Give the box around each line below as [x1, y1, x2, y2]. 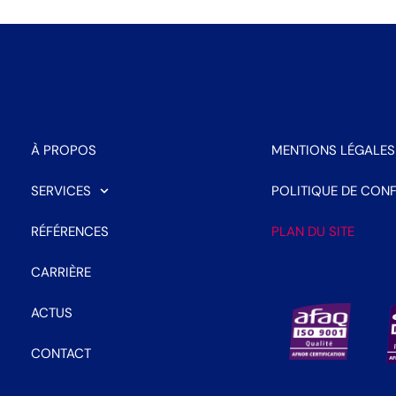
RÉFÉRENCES [30, 223, 109, 241]
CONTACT [30, 345, 91, 363]
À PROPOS [30, 141, 96, 160]
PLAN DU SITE [270, 223, 354, 241]
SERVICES [30, 182, 91, 201]
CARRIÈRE [30, 263, 91, 282]
